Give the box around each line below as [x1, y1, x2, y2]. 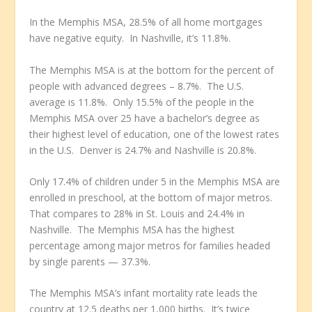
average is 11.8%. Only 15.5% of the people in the [29, 95, 255, 109]
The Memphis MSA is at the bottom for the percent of [29, 63, 274, 77]
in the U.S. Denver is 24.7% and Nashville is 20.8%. [29, 143, 257, 157]
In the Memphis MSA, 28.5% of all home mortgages [29, 15, 263, 29]
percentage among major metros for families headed [29, 238, 271, 252]
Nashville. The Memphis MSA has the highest [29, 222, 235, 236]
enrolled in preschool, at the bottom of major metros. [29, 190, 276, 204]
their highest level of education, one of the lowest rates [29, 127, 280, 141]
